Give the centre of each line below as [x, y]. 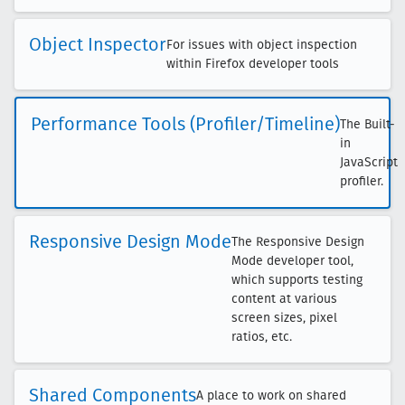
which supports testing [297, 280]
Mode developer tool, [292, 261]
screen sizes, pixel [284, 318]
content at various [284, 299]
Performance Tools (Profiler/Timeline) [185, 124]
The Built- [367, 124]
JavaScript [369, 162]
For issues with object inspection [262, 45]
